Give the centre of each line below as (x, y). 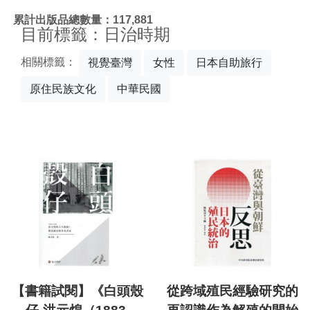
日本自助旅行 (229, 63)
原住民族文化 (63, 89)
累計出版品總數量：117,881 (83, 19)
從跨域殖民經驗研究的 (232, 291)
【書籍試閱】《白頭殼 (77, 291)
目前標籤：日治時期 (95, 34)
